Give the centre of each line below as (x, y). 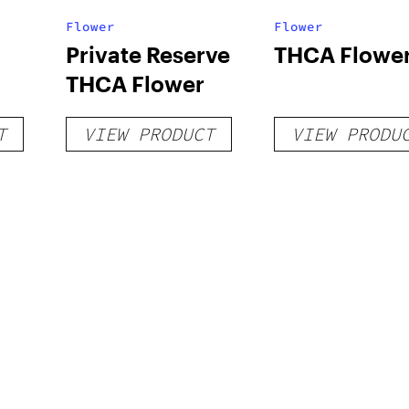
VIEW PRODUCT (148, 134)
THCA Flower (135, 84)
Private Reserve (147, 54)
